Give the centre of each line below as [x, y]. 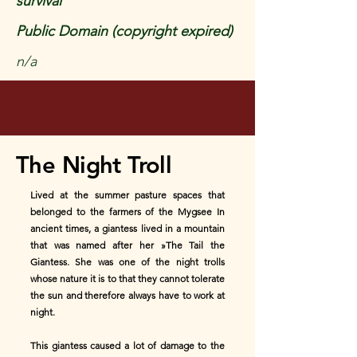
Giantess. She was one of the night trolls [127, 262]
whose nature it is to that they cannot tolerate [127, 279]
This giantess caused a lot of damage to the [127, 345]
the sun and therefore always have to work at [127, 295]
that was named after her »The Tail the [127, 245]
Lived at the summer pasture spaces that [127, 195]
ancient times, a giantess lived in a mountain [127, 228]
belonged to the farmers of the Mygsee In [127, 212]
